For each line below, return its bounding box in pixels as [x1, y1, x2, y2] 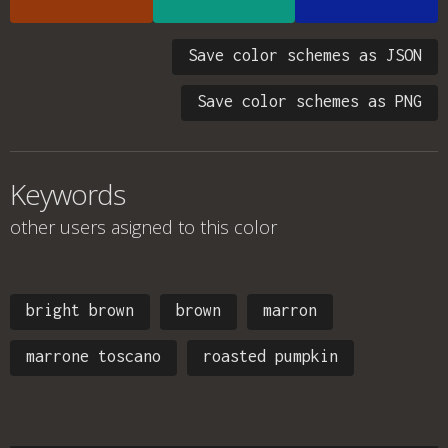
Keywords [10, 175, 125, 213]
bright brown [26, 301, 134, 319]
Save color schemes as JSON [188, 46, 422, 64]
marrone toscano [26, 347, 161, 365]
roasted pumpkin [203, 347, 338, 365]
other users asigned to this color [10, 215, 277, 239]
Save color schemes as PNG [197, 92, 422, 110]
